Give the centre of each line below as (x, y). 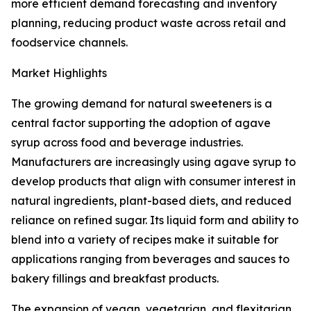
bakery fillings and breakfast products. (115, 279)
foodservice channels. (69, 43)
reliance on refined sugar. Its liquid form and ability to (155, 220)
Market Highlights (59, 73)
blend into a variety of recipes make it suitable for (145, 240)
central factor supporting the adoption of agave (141, 123)
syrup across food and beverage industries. (127, 143)
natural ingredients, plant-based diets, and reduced (151, 201)
